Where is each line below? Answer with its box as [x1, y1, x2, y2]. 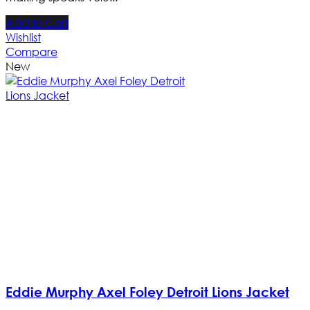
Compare [6, 44, 57, 59]
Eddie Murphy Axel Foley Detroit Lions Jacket [6, 283, 289, 300]
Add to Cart [6, 15, 69, 30]
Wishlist [6, 29, 41, 44]
